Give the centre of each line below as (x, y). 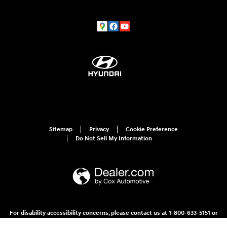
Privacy (99, 129)
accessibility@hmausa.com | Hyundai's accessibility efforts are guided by (113, 221)
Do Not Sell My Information (114, 138)
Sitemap (61, 129)
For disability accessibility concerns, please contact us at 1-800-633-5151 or (113, 213)
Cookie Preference (152, 129)
